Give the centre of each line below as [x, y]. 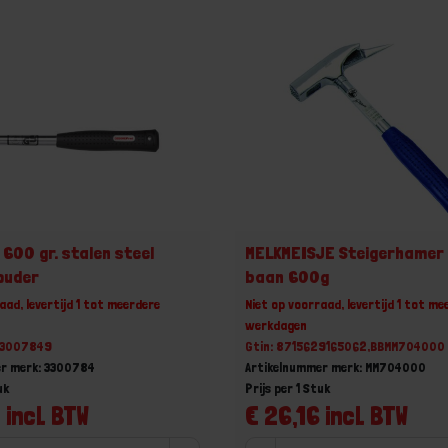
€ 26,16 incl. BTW [327, 415]
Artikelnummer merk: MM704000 [336, 366]
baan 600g [287, 276]
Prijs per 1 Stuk [288, 387]
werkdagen [276, 324]
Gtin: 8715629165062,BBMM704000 [345, 345]
